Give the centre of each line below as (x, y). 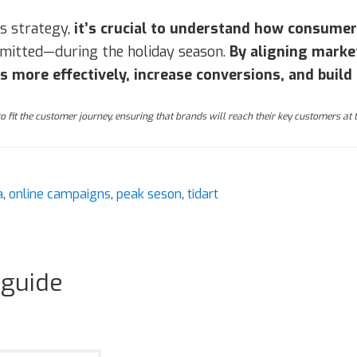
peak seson (149, 194)
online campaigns (60, 194)
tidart (203, 194)
